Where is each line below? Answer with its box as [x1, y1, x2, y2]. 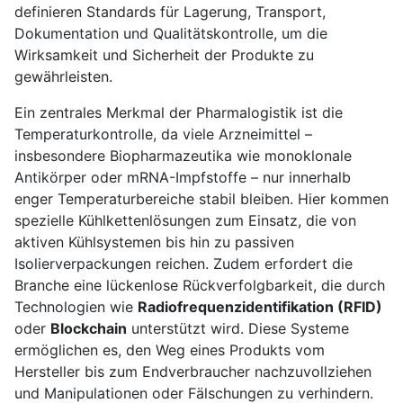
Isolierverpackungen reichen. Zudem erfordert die [14, 255, 353, 273]
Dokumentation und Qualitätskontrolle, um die [14, 24, 327, 43]
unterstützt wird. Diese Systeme [127, 319, 349, 338]
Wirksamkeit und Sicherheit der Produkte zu [14, 46, 314, 65]
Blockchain [50, 319, 127, 338]
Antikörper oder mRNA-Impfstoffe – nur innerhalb [14, 168, 351, 187]
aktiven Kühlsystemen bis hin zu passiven [14, 233, 294, 252]
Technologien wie [14, 298, 138, 317]
